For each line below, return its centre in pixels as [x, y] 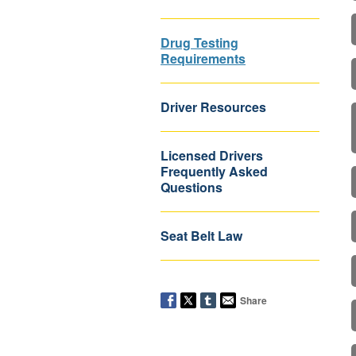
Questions [192, 187]
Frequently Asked [214, 171]
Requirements [203, 58]
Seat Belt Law [201, 236]
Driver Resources [213, 107]
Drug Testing [199, 43]
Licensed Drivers [212, 155]
